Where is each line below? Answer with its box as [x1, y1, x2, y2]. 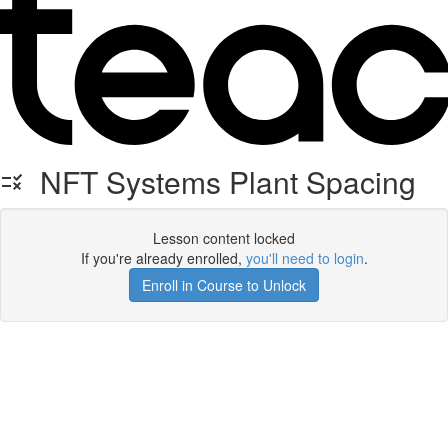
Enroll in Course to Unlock [142, 275, 306, 295]
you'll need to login [245, 248, 364, 268]
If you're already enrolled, [80, 248, 246, 268]
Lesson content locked [153, 228, 295, 248]
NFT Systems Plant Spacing [24, 160, 416, 203]
